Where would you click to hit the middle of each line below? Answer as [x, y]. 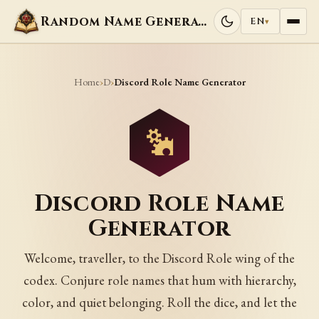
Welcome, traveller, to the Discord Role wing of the [159, 258]
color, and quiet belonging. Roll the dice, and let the [159, 303]
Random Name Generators [203, 21]
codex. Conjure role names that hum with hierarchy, [159, 281]
